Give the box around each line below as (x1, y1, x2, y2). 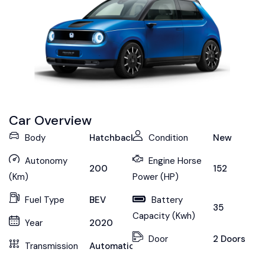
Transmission (25, 240, 78, 252)
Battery (151, 193, 183, 206)
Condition (148, 131, 188, 144)
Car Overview (9, 111, 92, 129)
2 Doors (212, 232, 245, 245)
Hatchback (89, 131, 135, 144)
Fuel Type (25, 193, 64, 206)
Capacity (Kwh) (132, 209, 195, 222)
